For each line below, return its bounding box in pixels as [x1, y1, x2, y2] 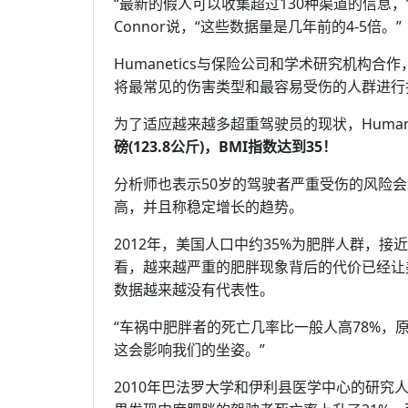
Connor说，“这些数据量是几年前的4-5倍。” [114, 16, 402, 36]
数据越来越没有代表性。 [114, 280, 274, 300]
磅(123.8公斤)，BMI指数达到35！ [114, 137, 337, 157]
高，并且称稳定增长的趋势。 [114, 197, 303, 217]
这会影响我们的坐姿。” [114, 340, 265, 360]
